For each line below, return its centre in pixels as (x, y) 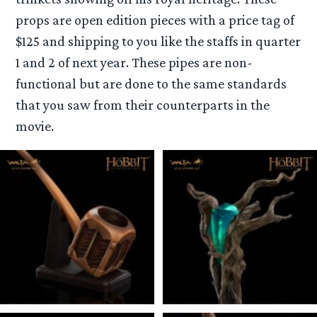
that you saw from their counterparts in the (143, 104)
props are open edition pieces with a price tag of (155, 19)
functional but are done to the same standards (151, 83)
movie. (35, 126)
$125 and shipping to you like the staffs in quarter (158, 41)
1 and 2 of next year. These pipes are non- (134, 62)
